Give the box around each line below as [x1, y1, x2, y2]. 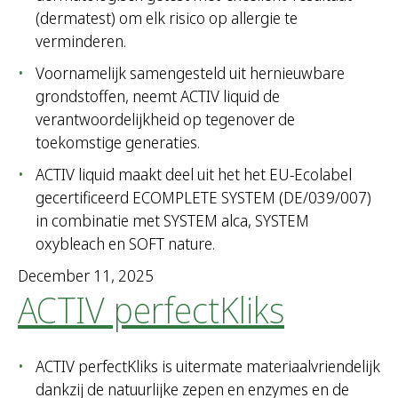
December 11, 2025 [18, 265, 154, 287]
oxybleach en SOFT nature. [36, 233, 215, 255]
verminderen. [36, 30, 126, 52]
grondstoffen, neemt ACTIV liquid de [36, 85, 280, 107]
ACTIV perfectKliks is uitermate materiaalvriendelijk [36, 355, 380, 378]
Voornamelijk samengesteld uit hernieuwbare [36, 62, 345, 84]
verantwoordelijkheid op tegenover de [36, 108, 295, 131]
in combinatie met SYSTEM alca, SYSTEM [36, 210, 309, 232]
